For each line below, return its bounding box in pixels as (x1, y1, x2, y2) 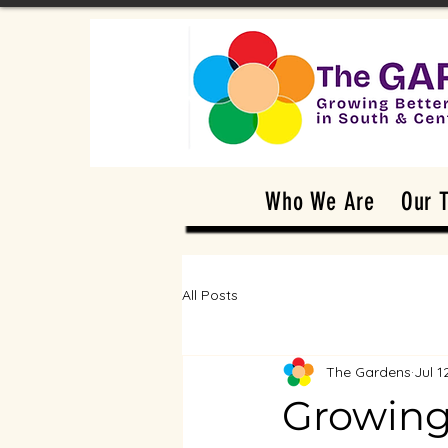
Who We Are (265, 187, 375, 216)
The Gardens (326, 362, 411, 381)
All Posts (182, 285, 238, 304)
